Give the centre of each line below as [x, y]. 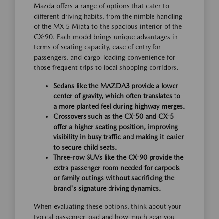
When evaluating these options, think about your [108, 207]
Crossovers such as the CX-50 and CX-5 [113, 117]
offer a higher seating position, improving [116, 127]
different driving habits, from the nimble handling [108, 16]
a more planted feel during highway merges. [119, 106]
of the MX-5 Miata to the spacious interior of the [108, 27]
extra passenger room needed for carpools [117, 168]
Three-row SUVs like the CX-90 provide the [118, 158]
